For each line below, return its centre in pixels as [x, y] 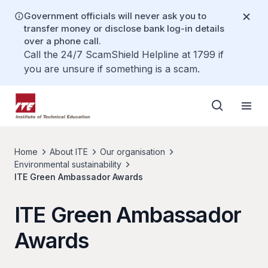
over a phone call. [63, 41]
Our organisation [133, 152]
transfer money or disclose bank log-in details [124, 28]
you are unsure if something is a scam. [112, 69]
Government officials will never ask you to [115, 16]
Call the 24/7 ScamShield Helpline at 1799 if [124, 54]
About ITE [69, 152]
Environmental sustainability [68, 164]
